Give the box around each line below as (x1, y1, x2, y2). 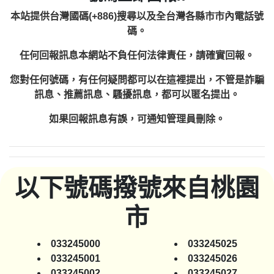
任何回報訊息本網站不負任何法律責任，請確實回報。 (20, 50, 254, 61)
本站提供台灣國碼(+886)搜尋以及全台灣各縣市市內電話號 (10, 11, 264, 21)
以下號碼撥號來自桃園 (15, 174, 259, 201)
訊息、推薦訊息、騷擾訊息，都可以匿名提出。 (34, 89, 240, 100)
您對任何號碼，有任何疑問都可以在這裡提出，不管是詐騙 (10, 75, 264, 85)
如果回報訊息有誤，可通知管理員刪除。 (49, 114, 225, 124)
